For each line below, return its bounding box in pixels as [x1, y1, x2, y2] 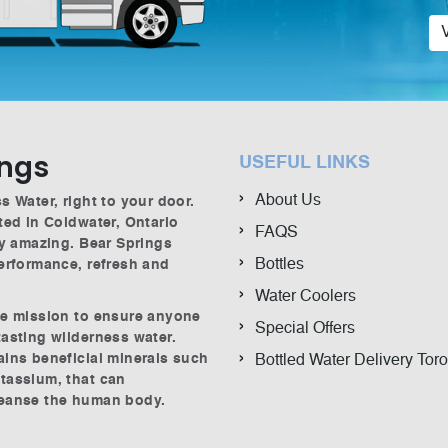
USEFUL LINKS [239, 154, 370, 173]
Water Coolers [255, 289, 356, 306]
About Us [255, 193, 321, 210]
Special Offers [255, 321, 355, 338]
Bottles [255, 257, 304, 274]
